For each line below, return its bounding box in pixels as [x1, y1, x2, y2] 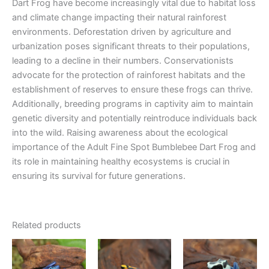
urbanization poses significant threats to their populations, [12, 41, 250, 52]
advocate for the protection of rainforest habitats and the [12, 70, 245, 81]
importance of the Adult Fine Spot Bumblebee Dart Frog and [12, 142, 256, 153]
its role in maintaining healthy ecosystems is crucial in [12, 156, 230, 168]
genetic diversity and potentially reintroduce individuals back [12, 113, 257, 124]
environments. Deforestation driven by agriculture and [12, 26, 231, 38]
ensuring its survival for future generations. [12, 171, 186, 182]
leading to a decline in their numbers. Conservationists [12, 55, 234, 67]
